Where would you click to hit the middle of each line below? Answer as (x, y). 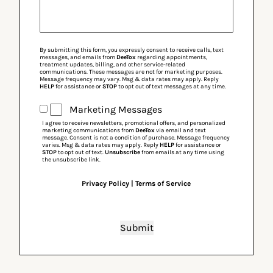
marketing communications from (89, 130)
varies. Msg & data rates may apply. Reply (101, 145)
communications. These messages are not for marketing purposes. (131, 72)
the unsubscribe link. (71, 160)
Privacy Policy (106, 183)
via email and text (180, 130)
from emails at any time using (182, 152)
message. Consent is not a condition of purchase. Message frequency (136, 138)
